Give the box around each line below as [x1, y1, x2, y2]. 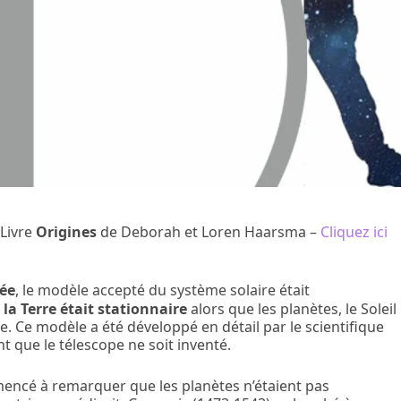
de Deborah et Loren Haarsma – [97, 221, 321, 242]
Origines [36, 221, 98, 242]
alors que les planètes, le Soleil [187, 299, 397, 320]
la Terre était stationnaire [4, 299, 188, 320]
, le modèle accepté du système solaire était [15, 280, 311, 301]
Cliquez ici [320, 221, 388, 242]
